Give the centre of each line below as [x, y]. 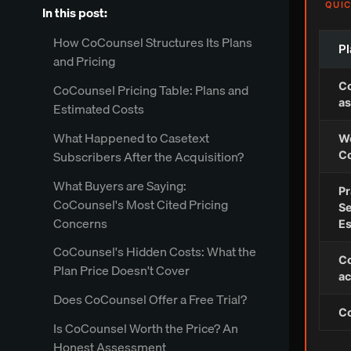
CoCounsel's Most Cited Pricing [140, 204]
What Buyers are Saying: [119, 185]
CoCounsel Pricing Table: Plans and [150, 90]
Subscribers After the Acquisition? [148, 156]
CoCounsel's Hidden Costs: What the [154, 252]
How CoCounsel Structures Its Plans [152, 43]
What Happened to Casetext [131, 138]
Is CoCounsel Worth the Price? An [145, 328]
